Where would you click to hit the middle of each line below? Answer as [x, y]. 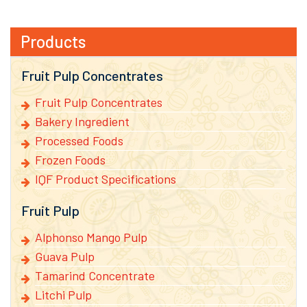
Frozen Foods [70, 160]
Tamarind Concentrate [95, 276]
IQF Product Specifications [106, 179]
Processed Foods [79, 141]
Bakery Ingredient [82, 122]
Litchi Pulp [63, 295]
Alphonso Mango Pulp [91, 237]
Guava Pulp [65, 257]
